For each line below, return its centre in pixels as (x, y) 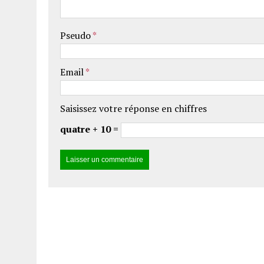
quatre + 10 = (90, 129)
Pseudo (76, 36)
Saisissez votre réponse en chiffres (133, 109)
